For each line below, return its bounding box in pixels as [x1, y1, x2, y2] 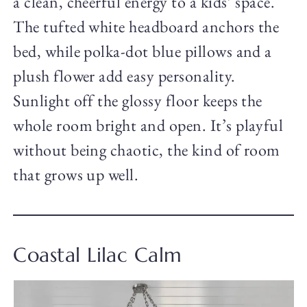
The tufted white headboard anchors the [13, 16, 280, 38]
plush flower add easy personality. [13, 65, 236, 87]
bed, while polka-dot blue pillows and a [13, 40, 272, 62]
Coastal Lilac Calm [13, 243, 182, 268]
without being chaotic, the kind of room [13, 139, 280, 161]
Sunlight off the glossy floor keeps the [13, 90, 262, 112]
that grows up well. [13, 164, 139, 186]
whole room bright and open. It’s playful [13, 114, 284, 136]
